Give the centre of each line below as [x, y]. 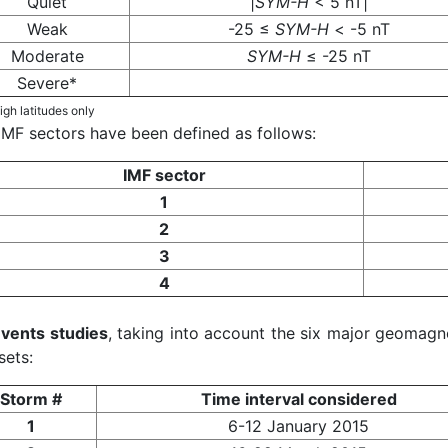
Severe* [47, 83]
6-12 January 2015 [298, 426]
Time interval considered [298, 399]
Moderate [47, 56]
